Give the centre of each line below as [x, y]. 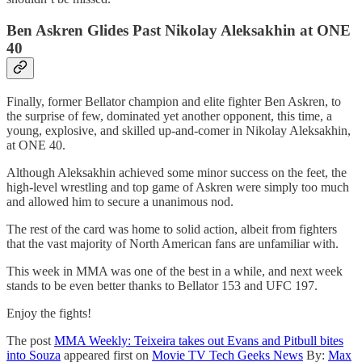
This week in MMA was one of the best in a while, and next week [175, 271]
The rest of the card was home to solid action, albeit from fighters [172, 229]
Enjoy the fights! [49, 313]
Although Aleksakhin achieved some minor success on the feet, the [177, 172]
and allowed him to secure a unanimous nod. [120, 201]
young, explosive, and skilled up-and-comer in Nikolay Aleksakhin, [179, 130]
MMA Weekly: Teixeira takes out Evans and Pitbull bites [199, 340]
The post [30, 340]
